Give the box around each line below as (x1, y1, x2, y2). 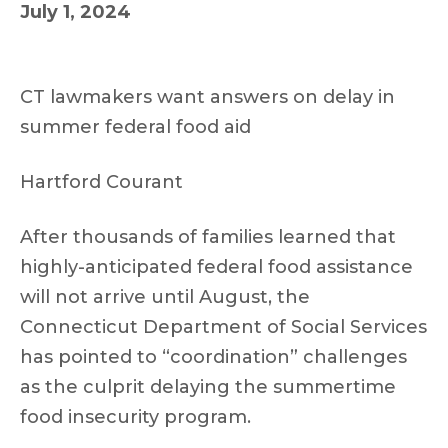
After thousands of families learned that (20, 226, 396, 248)
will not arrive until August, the (20, 286, 310, 308)
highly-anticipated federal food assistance (20, 256, 413, 278)
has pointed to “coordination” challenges (20, 346, 407, 368)
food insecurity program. (20, 406, 251, 428)
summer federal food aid (20, 116, 251, 138)
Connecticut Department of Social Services (20, 316, 427, 338)
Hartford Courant (20, 171, 183, 193)
